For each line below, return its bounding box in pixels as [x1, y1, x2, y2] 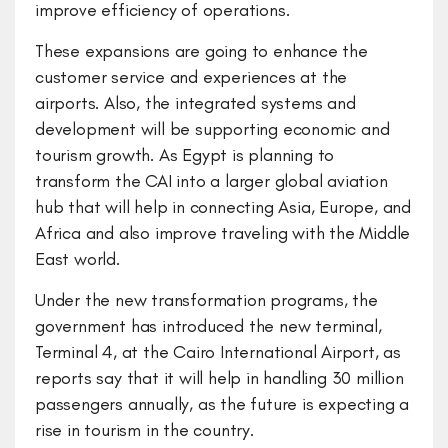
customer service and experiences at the [35, 66, 348, 88]
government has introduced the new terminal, [35, 315, 382, 337]
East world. [35, 248, 130, 270]
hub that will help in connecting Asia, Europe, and [35, 196, 411, 218]
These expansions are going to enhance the [35, 40, 368, 62]
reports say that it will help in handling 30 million [35, 367, 404, 389]
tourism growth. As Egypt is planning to [35, 144, 335, 166]
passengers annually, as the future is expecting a [35, 393, 410, 415]
